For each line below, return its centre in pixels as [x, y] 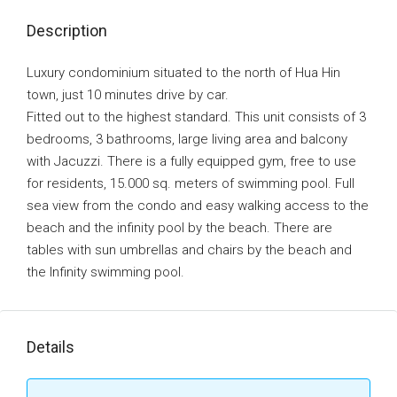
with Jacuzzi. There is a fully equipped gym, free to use [191, 161]
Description [67, 31]
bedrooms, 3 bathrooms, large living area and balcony [187, 139]
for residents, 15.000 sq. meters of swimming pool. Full [191, 183]
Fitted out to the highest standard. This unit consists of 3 [196, 117]
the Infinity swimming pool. [105, 272]
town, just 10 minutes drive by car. [128, 95]
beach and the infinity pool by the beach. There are [179, 228]
